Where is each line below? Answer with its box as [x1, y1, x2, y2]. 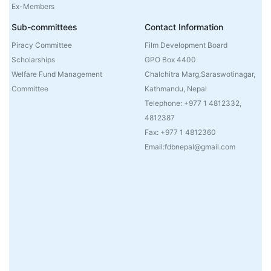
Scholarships [11, 55, 56, 65]
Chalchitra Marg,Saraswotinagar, [145, 70, 255, 79]
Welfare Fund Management [11, 70, 103, 79]
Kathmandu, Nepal [145, 84, 207, 94]
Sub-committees [11, 22, 78, 33]
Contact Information [145, 22, 223, 33]
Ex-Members [11, 2, 55, 11]
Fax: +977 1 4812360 [145, 128, 216, 137]
